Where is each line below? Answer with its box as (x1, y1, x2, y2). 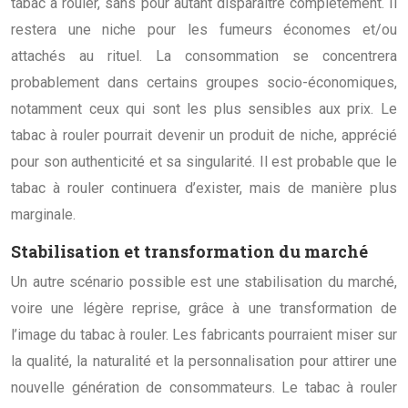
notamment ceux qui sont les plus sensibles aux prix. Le (11, 99, 397, 117)
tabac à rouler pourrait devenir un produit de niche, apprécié (11, 126, 397, 144)
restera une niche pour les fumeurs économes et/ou (11, 20, 397, 38)
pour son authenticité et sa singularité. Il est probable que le (11, 152, 397, 170)
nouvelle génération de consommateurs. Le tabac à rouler (11, 378, 397, 396)
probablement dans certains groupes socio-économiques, (11, 73, 397, 91)
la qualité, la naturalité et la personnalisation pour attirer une (11, 352, 397, 370)
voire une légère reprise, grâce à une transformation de (11, 299, 397, 317)
